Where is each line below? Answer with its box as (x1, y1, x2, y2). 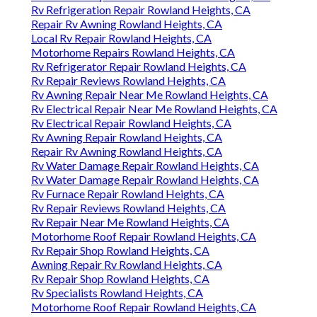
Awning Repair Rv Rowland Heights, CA (31, 258, 222, 272)
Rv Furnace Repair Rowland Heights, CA (31, 187, 224, 201)
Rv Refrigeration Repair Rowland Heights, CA (31, 3, 250, 17)
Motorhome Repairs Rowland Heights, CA (31, 45, 235, 59)
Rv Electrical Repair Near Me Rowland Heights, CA (31, 102, 277, 116)
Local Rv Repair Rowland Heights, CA (31, 31, 212, 45)
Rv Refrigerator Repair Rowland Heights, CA (31, 59, 246, 74)
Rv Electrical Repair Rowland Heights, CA (31, 116, 231, 130)
